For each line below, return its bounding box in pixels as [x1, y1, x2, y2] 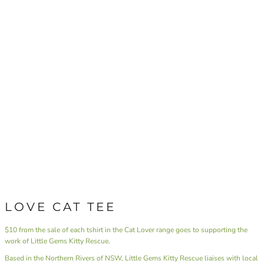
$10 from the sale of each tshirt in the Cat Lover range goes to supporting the [5, 225, 247, 235]
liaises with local [203, 253, 258, 263]
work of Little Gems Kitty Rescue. [5, 236, 110, 246]
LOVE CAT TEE [5, 199, 116, 214]
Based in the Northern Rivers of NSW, [5, 253, 125, 263]
